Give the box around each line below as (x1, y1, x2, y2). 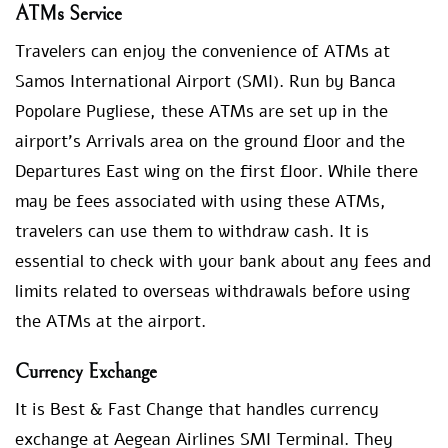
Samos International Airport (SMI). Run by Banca (15, 70, 396, 94)
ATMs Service (15, 3, 122, 27)
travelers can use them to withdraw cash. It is (15, 220, 369, 244)
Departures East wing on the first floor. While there (15, 160, 418, 184)
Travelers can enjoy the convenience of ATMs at (15, 40, 390, 64)
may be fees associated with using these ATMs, (15, 190, 386, 214)
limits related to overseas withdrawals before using (15, 280, 410, 304)
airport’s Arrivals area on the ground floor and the (15, 130, 405, 154)
